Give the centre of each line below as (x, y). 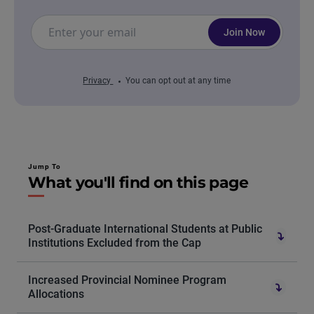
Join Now (244, 32)
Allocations (56, 294)
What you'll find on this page (138, 183)
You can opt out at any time (178, 81)
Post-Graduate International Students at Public (145, 229)
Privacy (98, 81)
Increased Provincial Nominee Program (127, 280)
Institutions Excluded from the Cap (115, 243)
